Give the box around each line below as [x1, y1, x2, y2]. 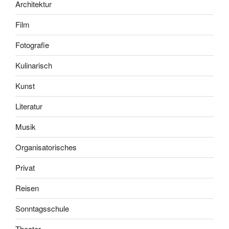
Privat [15, 162, 35, 173]
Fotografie [15, 39, 49, 51]
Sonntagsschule [15, 203, 69, 214]
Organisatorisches [15, 142, 77, 153]
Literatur [15, 101, 42, 112]
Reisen [15, 182, 39, 194]
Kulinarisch [15, 60, 52, 71]
